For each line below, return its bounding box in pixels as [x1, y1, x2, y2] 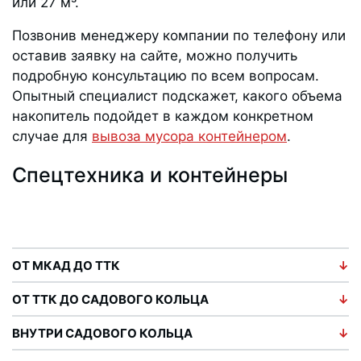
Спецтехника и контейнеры [12, 163, 288, 188]
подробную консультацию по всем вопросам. [12, 68, 319, 85]
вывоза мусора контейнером [92, 128, 287, 145]
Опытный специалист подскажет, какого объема [12, 88, 342, 105]
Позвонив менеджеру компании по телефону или [12, 27, 346, 44]
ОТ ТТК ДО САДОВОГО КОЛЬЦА [12, 292, 209, 308]
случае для [12, 128, 92, 145]
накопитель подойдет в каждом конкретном [12, 108, 313, 125]
